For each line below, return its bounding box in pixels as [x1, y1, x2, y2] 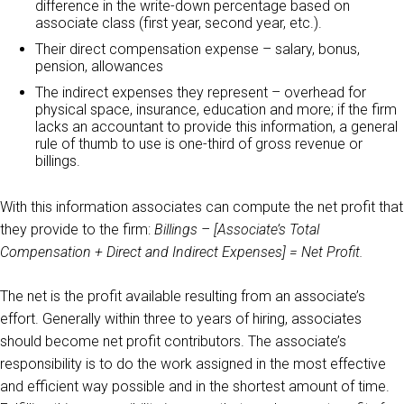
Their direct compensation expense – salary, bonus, [35, 41, 360, 58]
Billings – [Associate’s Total [154, 221, 319, 238]
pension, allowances [35, 58, 163, 75]
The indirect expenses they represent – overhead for [35, 84, 366, 101]
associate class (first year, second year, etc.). [35, 14, 322, 32]
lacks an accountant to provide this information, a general [35, 118, 398, 135]
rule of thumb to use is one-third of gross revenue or [35, 135, 363, 152]
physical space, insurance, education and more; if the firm [35, 101, 397, 118]
